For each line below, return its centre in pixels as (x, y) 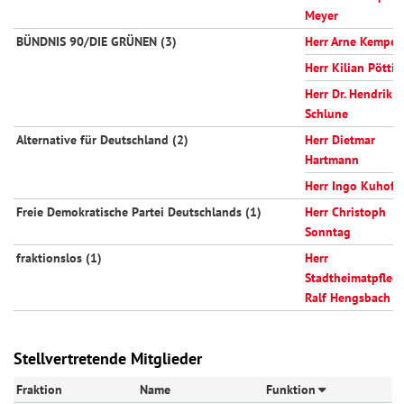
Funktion (291, 389)
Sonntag (328, 232)
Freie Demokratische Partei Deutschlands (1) (139, 212)
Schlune (326, 114)
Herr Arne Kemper (353, 42)
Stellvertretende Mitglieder (108, 358)
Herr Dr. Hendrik (349, 94)
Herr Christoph (345, 212)
